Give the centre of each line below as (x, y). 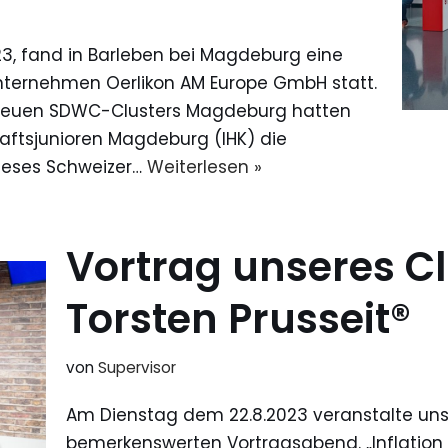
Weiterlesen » (204, 167)
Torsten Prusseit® (238, 319)
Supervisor (137, 368)
